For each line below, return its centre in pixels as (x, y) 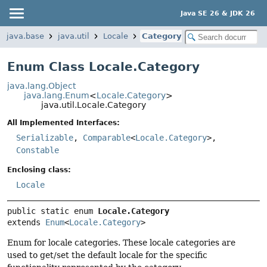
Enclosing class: (39, 170)
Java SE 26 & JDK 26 (218, 13)
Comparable (107, 138)
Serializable (45, 138)
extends (26, 222)
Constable (38, 150)
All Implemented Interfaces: (63, 123)
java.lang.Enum (57, 95)
